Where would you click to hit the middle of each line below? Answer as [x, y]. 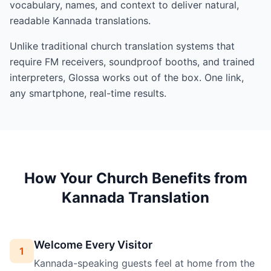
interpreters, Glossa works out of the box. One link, [127, 78]
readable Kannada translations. [80, 21]
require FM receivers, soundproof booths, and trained [132, 62]
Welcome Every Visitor [93, 245]
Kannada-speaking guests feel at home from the [144, 263]
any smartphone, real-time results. [88, 93]
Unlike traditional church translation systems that [122, 46]
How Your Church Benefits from [135, 178]
